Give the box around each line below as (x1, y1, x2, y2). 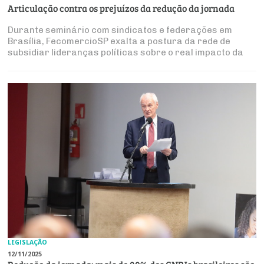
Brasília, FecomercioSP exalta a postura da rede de (8, 36, 231, 47)
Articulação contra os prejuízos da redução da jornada (8, 2, 235, 15)
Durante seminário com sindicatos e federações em (8, 25, 233, 36)
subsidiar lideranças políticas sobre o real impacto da (8, 47, 244, 58)
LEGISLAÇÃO (8, 238, 48, 247)
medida (8, 58, 40, 70)
